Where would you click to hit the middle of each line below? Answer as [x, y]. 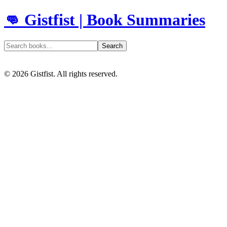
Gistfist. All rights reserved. [73, 73]
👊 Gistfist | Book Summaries [105, 20]
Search [112, 46]
